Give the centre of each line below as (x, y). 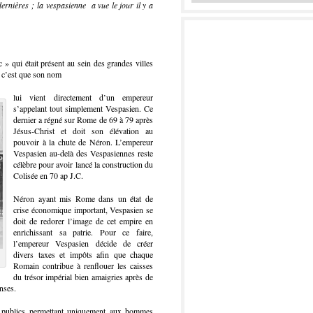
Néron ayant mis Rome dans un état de (83, 198)
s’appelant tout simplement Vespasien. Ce (83, 108)
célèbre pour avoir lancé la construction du (83, 164)
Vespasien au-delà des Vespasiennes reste (83, 153)
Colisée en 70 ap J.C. (48, 175)
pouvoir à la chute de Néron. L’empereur (83, 142)
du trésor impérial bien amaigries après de (83, 277)
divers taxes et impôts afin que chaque (83, 254)
